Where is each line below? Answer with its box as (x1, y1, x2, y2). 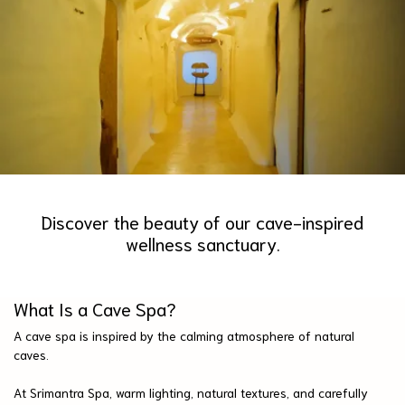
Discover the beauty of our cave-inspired (42, 209, 363, 233)
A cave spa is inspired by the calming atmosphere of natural (14, 326, 354, 344)
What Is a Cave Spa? (14, 296, 176, 320)
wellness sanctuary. (125, 231, 280, 255)
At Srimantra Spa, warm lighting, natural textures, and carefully (14, 383, 368, 400)
